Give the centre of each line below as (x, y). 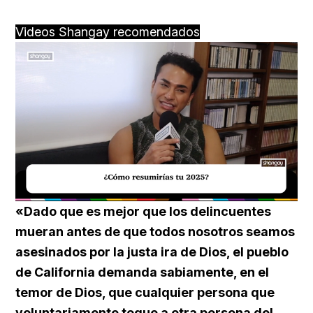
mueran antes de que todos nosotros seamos (155, 231)
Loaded (167, 193)
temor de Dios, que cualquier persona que (145, 292)
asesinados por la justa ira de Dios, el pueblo (152, 252)
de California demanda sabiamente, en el (142, 272)
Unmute (112, 194)
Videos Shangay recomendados (108, 32)
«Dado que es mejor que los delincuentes (143, 211)
